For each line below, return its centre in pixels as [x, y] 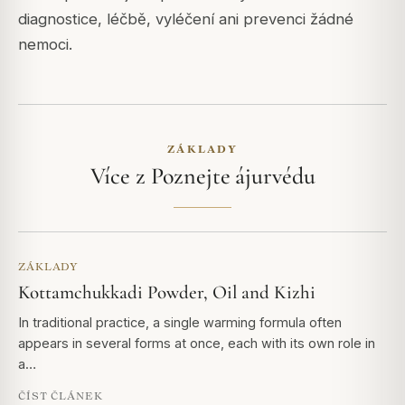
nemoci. [45, 45]
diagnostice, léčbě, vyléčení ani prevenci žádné [186, 19]
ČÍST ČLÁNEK [61, 396]
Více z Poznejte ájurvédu [202, 176]
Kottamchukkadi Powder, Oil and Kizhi [167, 293]
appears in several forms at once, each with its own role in [197, 344]
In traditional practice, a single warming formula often [180, 323]
